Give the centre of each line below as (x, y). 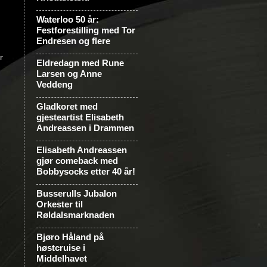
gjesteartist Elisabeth (80, 117)
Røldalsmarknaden (75, 215)
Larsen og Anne (69, 74)
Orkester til (60, 204)
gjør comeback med (77, 161)
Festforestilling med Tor (86, 30)
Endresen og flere (73, 41)
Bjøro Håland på (70, 237)
